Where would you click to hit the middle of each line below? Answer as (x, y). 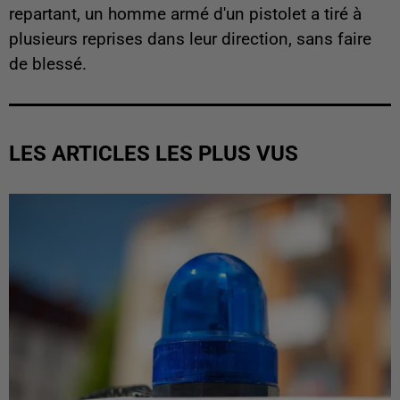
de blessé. (48, 65)
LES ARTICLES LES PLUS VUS (154, 154)
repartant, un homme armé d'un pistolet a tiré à (185, 15)
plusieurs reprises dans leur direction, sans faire (190, 40)
